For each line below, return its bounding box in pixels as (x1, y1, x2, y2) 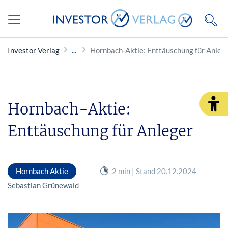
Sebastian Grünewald (8, 180, 79, 190)
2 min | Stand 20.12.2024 (111, 166, 196, 176)
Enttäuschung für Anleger (8, 122, 193, 140)
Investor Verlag (8, 46, 60, 55)
